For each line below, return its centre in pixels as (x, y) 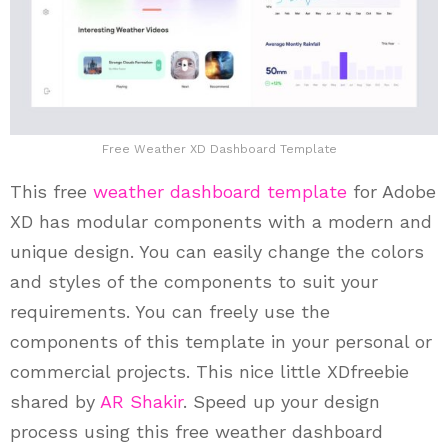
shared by (55, 402)
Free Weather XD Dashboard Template (219, 149)
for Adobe (391, 192)
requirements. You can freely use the (170, 312)
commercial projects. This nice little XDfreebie (209, 372)
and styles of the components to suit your (194, 282)
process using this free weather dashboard (196, 432)
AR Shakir (141, 402)
